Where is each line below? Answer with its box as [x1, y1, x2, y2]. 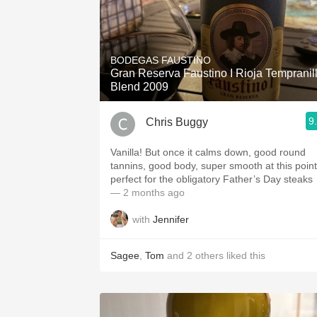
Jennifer [153, 213, 189, 225]
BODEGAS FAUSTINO [110, 54, 211, 66]
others [195, 250, 224, 261]
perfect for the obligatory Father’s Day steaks [110, 173, 313, 185]
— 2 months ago [110, 187, 185, 198]
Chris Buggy [146, 115, 208, 128]
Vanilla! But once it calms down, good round [110, 146, 306, 158]
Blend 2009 [110, 81, 168, 93]
